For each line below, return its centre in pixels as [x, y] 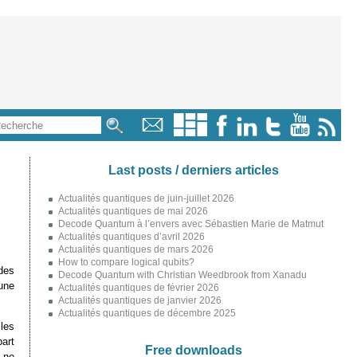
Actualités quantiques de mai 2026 [133, 211]
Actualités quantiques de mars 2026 [135, 249]
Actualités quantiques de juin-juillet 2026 [146, 198]
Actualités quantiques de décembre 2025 [147, 313]
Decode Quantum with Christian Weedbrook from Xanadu [182, 275]
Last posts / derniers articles [193, 170]
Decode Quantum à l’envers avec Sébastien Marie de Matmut [190, 224]
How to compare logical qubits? [126, 262]
